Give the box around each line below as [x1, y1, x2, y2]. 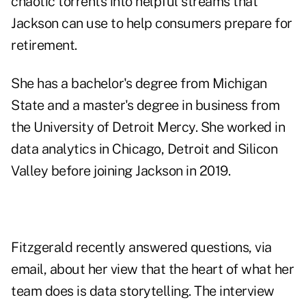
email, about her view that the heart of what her [11, 261, 294, 278]
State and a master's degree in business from [11, 97, 279, 114]
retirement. [11, 37, 77, 54]
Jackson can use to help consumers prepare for [11, 15, 292, 32]
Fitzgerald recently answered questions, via [11, 239, 272, 256]
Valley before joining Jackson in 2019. [11, 163, 230, 180]
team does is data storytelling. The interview [11, 283, 275, 300]
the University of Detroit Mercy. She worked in [11, 119, 285, 136]
